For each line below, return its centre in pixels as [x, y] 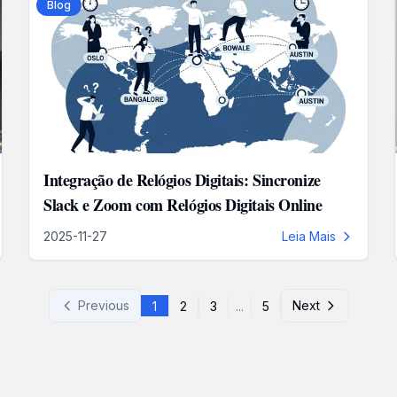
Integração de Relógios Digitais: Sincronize [182, 180]
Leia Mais [308, 236]
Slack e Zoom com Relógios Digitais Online [183, 205]
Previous [103, 305]
